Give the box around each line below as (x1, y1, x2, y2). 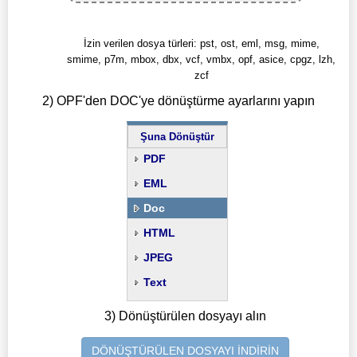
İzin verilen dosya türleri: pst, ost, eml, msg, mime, (83, 37, 320, 50)
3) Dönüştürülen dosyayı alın (104, 309, 267, 324)
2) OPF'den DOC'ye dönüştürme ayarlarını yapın (42, 93, 315, 108)
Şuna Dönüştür (139, 131, 214, 143)
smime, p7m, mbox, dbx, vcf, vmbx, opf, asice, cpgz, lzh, (67, 53, 336, 66)
